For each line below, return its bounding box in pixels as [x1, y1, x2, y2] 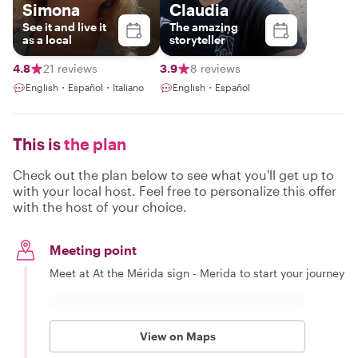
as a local [22, 33, 72, 46]
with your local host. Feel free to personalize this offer [13, 183, 336, 198]
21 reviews [43, 62, 97, 75]
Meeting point [50, 242, 137, 257]
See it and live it [22, 20, 106, 34]
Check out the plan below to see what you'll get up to [13, 167, 334, 182]
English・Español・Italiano [26, 82, 144, 93]
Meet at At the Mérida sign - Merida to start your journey [50, 266, 344, 280]
